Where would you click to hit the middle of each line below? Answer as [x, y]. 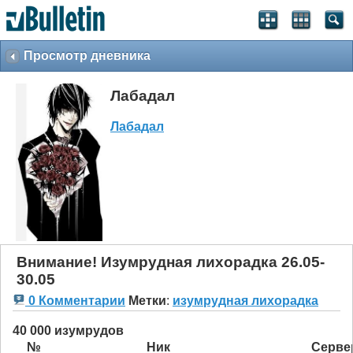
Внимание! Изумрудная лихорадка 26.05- [171, 262]
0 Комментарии [75, 301]
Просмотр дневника [87, 56]
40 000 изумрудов [68, 331]
